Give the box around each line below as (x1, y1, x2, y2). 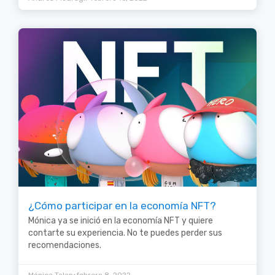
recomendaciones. (28, 240, 101, 251)
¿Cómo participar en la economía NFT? (28, 199, 216, 212)
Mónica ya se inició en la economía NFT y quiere (28, 215, 213, 227)
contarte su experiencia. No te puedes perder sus (28, 228, 222, 239)
